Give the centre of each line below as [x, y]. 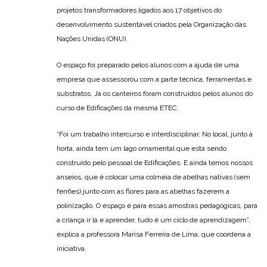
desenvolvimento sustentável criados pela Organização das [151, 25]
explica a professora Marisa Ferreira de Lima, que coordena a [154, 235]
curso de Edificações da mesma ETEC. [118, 108]
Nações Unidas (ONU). [92, 39]
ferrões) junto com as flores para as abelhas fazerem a [143, 192]
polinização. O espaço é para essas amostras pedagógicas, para [157, 206]
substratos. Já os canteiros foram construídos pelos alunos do [155, 94]
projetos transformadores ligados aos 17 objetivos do [139, 10]
